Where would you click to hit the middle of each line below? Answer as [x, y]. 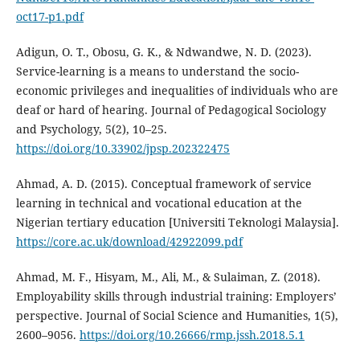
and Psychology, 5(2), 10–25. [91, 129]
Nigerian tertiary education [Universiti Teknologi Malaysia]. [177, 223]
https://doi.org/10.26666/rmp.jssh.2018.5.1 [192, 335]
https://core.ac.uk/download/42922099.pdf [129, 242]
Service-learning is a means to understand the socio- [157, 72]
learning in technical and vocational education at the [159, 203]
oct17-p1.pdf [49, 17]
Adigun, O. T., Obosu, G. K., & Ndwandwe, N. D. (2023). [164, 52]
